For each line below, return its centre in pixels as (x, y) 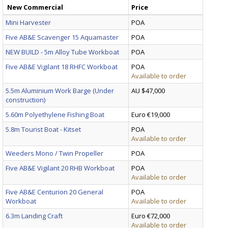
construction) (25, 99)
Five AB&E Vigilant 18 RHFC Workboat (62, 66)
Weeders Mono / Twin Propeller (54, 153)
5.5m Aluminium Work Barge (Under (60, 90)
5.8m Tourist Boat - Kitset (43, 129)
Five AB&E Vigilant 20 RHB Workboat (60, 168)
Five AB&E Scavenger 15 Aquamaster (62, 37)
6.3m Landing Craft (34, 216)
